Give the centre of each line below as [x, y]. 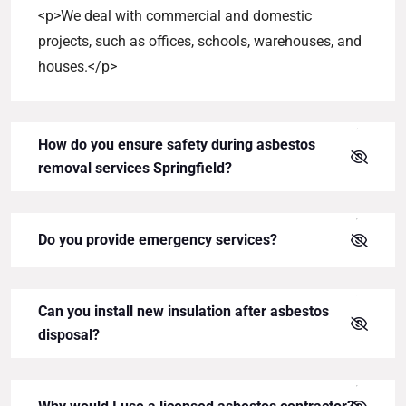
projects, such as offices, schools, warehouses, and [200, 42]
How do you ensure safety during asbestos [177, 144]
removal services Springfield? [135, 168]
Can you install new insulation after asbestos [184, 311]
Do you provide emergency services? [158, 239]
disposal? [69, 334]
